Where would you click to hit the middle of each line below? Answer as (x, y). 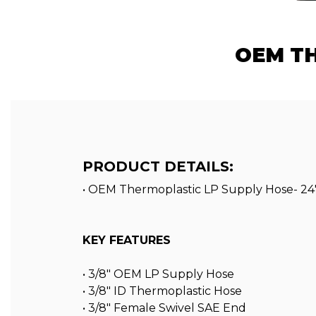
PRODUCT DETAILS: (158, 166)
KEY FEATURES (127, 241)
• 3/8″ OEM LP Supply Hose (158, 274)
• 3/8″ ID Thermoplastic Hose (162, 291)
